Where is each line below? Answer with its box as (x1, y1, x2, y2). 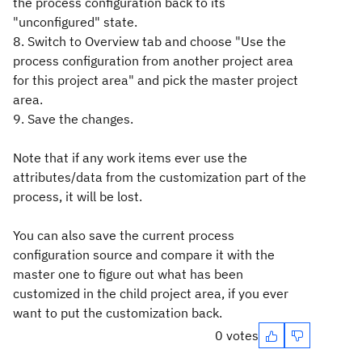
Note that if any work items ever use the (13, 149, 247, 166)
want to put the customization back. (13, 305, 222, 321)
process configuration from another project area (13, 53, 293, 69)
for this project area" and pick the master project (13, 72, 298, 88)
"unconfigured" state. (13, 14, 137, 30)
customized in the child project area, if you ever (13, 285, 288, 301)
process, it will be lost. (13, 188, 142, 204)
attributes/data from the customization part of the (13, 169, 306, 185)
